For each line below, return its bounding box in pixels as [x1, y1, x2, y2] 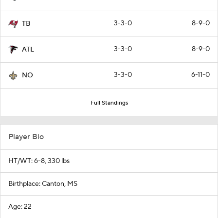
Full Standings [90, 99, 128, 107]
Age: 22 [8, 202, 32, 212]
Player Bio [8, 132, 44, 142]
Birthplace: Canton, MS [8, 180, 77, 189]
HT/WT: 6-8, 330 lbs [8, 157, 70, 166]
